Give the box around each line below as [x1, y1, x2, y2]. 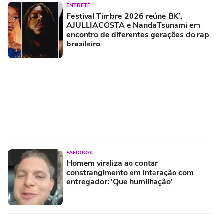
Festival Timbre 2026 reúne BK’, [66, 10, 182, 22]
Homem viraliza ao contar [66, 157, 158, 169]
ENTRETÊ [66, 1, 90, 9]
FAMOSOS [66, 149, 93, 156]
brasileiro [66, 38, 100, 49]
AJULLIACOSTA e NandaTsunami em [66, 20, 200, 31]
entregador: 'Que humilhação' [66, 176, 173, 187]
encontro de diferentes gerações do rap [66, 29, 209, 40]
